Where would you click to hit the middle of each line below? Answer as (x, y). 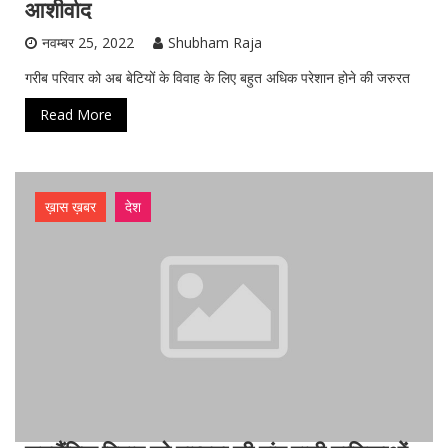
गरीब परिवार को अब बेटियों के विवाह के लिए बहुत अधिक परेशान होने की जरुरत (217, 77)
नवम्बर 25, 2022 (88, 42)
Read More (76, 114)
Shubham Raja (215, 42)
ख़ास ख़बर (70, 206)
